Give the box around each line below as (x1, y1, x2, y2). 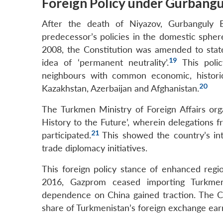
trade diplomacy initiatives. (42, 143, 147, 154)
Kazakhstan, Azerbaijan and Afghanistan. (42, 83, 199, 94)
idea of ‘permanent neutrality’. (42, 57, 169, 68)
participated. (42, 130, 91, 141)
